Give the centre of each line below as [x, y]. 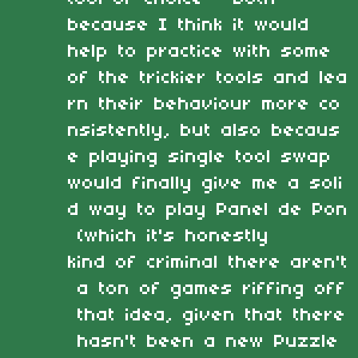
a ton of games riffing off [207, 289]
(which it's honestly [169, 236]
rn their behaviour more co [205, 104]
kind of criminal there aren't [208, 263]
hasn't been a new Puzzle [208, 342]
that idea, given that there [207, 315]
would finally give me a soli [206, 183]
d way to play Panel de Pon [208, 210]
